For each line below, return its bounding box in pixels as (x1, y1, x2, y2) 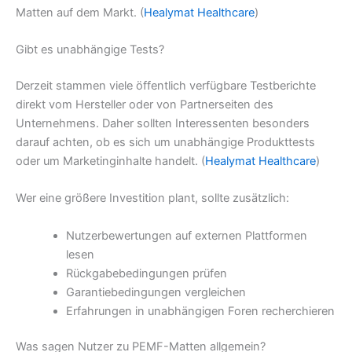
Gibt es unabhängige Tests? (16, 42, 164, 57)
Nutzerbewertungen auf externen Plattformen (65, 228, 307, 243)
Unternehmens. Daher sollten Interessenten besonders (16, 115, 310, 130)
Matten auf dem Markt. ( (16, 5, 144, 20)
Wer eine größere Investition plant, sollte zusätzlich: (16, 191, 289, 206)
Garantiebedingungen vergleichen (65, 284, 246, 299)
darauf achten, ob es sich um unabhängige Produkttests (16, 134, 315, 149)
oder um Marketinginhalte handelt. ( (16, 153, 205, 168)
